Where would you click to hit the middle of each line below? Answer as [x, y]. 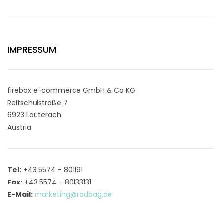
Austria [19, 127]
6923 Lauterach [34, 115]
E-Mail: [20, 194]
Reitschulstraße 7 [37, 102]
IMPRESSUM [32, 49]
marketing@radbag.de [73, 194]
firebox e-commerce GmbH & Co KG [71, 90]
